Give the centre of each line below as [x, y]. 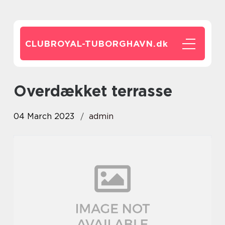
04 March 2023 [44, 116]
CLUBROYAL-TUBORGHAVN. [91, 44]
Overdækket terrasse [99, 91]
